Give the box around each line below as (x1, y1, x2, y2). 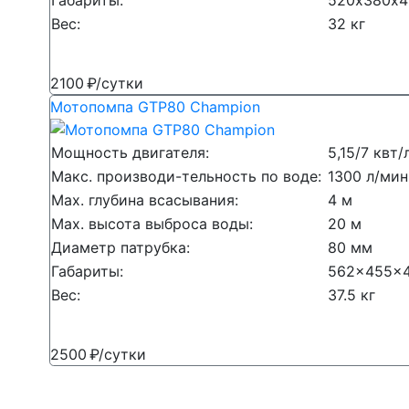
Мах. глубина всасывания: (51, 191, 243, 210)
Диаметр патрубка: (51, 238, 194, 257)
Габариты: (51, 262, 128, 281)
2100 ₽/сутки (50, 73, 143, 92)
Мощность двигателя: (51, 143, 214, 163)
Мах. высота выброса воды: (51, 215, 257, 234)
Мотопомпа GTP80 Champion (50, 97, 260, 116)
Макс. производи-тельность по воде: (51, 167, 326, 186)
